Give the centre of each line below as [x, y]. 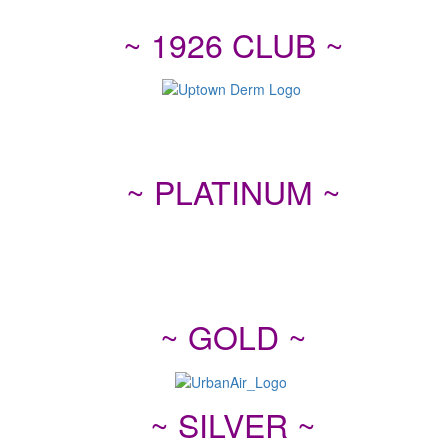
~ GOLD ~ [233, 336]
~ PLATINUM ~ [233, 191]
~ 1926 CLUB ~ [233, 43]
